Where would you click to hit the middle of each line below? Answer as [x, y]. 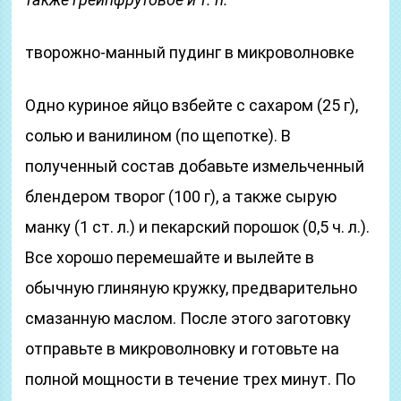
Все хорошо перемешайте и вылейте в [170, 257]
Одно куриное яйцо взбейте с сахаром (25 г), [192, 105]
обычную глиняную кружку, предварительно [192, 288]
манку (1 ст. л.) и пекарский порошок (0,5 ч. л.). [198, 227]
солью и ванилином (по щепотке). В [158, 136]
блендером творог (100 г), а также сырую [181, 196]
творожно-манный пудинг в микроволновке [190, 52]
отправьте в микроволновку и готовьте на [183, 349]
